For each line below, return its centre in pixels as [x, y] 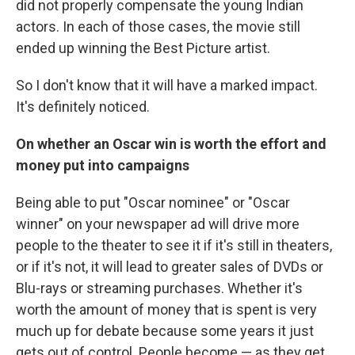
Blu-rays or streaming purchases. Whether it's [159, 288]
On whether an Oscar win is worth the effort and [171, 144]
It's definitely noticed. [83, 107]
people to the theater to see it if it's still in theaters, [174, 246]
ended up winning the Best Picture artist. [143, 48]
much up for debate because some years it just [165, 331]
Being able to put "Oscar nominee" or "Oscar [153, 203]
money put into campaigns [103, 166]
